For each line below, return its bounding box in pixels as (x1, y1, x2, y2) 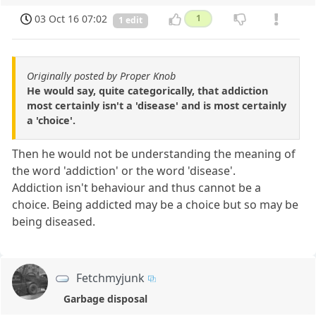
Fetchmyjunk (76, 269, 145, 286)
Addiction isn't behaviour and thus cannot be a (12, 179, 262, 195)
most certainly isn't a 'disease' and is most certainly (27, 98, 286, 112)
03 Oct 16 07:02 (35, 12, 108, 26)
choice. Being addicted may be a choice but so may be (12, 196, 299, 212)
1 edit (119, 14, 142, 27)
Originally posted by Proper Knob (27, 68, 176, 83)
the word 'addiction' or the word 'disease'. (12, 162, 236, 178)
